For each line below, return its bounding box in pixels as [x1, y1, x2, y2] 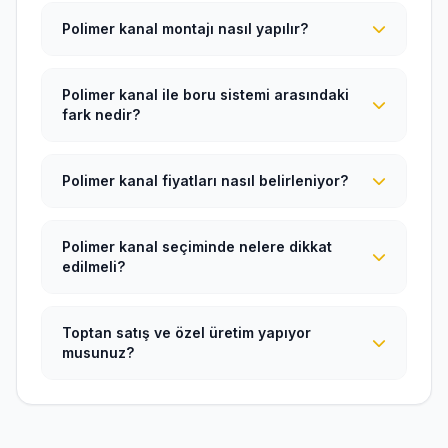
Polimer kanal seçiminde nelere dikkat [62, 238, 332, 255]
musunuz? [62, 344, 134, 361]
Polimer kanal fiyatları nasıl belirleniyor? [62, 172, 348, 189]
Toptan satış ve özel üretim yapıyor [62, 324, 311, 341]
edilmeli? [62, 258, 125, 275]
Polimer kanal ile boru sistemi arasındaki [62, 86, 349, 103]
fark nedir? [62, 106, 140, 123]
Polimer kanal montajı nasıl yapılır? [62, 20, 308, 37]
